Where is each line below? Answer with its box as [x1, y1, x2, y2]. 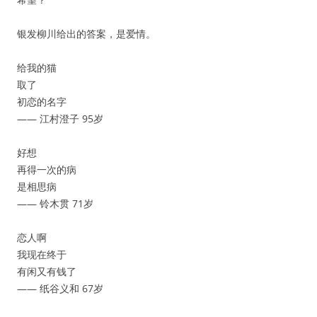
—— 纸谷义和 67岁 [17, 282, 103, 295]
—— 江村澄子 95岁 [17, 112, 103, 125]
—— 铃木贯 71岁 [17, 197, 93, 210]
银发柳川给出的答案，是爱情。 [17, 27, 156, 40]
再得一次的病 [17, 163, 76, 176]
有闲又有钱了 [17, 265, 76, 278]
